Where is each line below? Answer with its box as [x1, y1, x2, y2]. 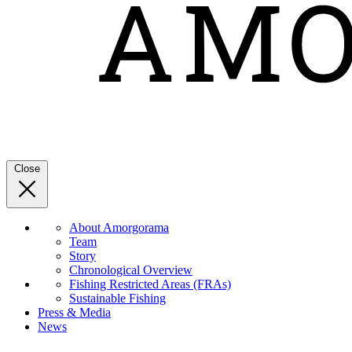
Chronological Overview [69, 262, 192, 277]
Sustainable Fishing [69, 291, 166, 305]
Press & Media [38, 305, 111, 319]
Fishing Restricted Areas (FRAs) [69, 277, 231, 291]
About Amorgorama [69, 220, 169, 234]
